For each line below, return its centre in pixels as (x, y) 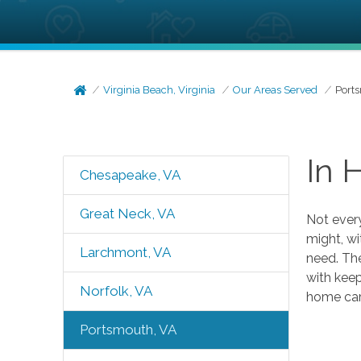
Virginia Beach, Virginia (160, 90)
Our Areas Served (276, 90)
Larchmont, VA (125, 252)
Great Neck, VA (127, 214)
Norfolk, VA (116, 291)
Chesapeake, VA (130, 175)
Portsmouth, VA (128, 330)
